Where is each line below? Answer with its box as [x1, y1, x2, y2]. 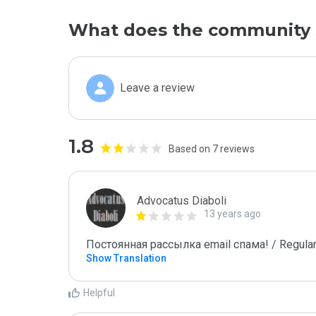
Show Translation [86, 253, 166, 264]
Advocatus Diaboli [137, 194, 226, 207]
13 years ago [204, 208, 261, 219]
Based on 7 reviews [169, 143, 255, 154]
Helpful [83, 287, 115, 298]
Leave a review [120, 81, 195, 95]
